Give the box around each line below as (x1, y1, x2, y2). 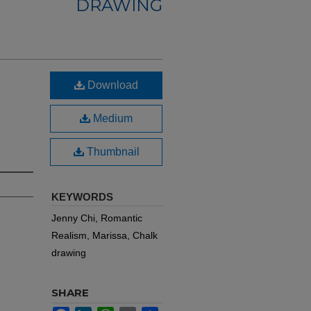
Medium (90, 112, 133, 124)
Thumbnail (83, 146, 140, 158)
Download (85, 79, 138, 91)
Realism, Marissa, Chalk (51, 230, 158, 241)
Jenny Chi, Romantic (51, 212, 142, 224)
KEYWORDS (51, 191, 113, 203)
